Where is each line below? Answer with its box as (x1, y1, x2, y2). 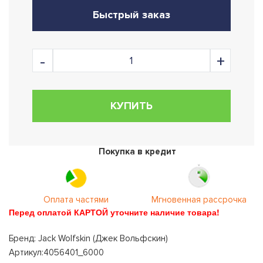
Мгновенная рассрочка (151, 194, 247, 205)
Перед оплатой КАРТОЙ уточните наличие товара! (9, 206, 220, 218)
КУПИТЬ (110, 99, 153, 112)
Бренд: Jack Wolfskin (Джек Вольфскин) (9, 233, 168, 244)
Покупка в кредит (99, 146, 177, 157)
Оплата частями (43, 194, 109, 205)
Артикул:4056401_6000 (9, 247, 104, 258)
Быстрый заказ (93, 8, 170, 21)
